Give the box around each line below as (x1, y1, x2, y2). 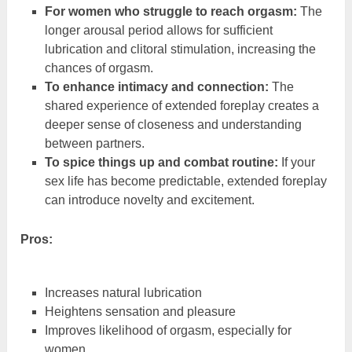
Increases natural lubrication (44, 285, 202, 299)
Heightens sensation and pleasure (44, 304, 236, 318)
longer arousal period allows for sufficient (44, 24, 273, 38)
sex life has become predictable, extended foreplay (44, 174, 327, 189)
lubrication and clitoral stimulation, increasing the (44, 42, 316, 57)
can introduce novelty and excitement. (44, 193, 255, 207)
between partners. (44, 137, 145, 151)
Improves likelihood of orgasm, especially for (44, 323, 291, 337)
